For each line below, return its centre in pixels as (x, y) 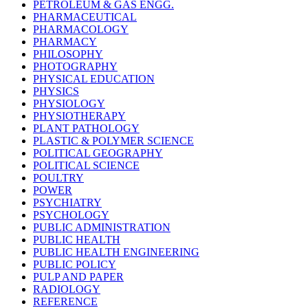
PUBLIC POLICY (75, 265)
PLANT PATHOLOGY (86, 129)
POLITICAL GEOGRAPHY (98, 153)
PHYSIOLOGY (69, 104)
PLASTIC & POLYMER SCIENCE (113, 141)
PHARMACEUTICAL (85, 17)
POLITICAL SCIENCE (86, 166)
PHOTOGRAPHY (75, 67)
